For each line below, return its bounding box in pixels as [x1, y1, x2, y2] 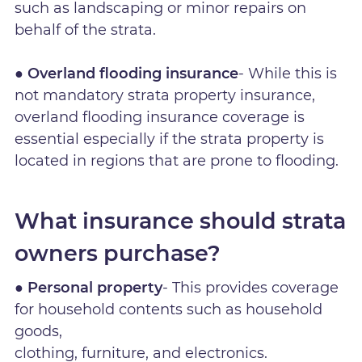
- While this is [238, 65, 338, 83]
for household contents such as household [15, 300, 323, 318]
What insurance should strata [15, 207, 347, 234]
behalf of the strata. [15, 21, 161, 40]
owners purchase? [15, 239, 221, 267]
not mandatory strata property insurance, [15, 86, 316, 105]
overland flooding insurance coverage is [15, 108, 305, 127]
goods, [15, 322, 63, 340]
